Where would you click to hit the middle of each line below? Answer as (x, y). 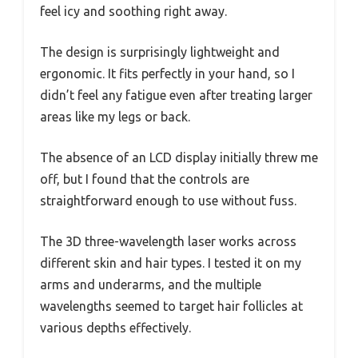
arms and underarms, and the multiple (151, 284)
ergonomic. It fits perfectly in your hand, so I (167, 74)
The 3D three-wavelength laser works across (168, 241)
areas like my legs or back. (115, 117)
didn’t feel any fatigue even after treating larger (176, 95)
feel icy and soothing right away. (133, 11)
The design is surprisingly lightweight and (160, 52)
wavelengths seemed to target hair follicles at (171, 306)
